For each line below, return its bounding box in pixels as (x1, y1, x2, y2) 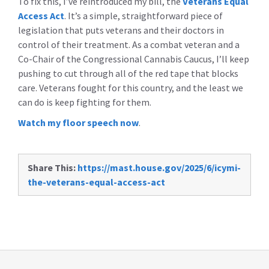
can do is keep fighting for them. (18, 95, 153, 108)
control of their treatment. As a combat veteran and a (18, 38, 240, 50)
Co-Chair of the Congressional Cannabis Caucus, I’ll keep (18, 52, 249, 65)
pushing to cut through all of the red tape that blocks (18, 67, 238, 79)
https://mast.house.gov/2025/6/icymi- (77, 161, 241, 174)
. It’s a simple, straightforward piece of (64, 9, 223, 22)
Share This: (28, 161, 76, 174)
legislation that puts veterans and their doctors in (18, 23, 224, 36)
